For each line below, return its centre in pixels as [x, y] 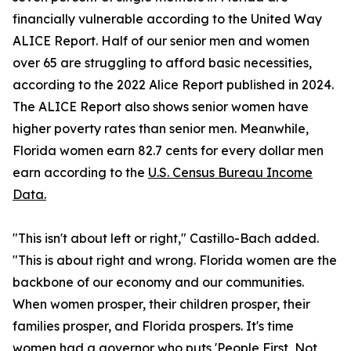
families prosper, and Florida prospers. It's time [153, 326]
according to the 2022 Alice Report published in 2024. [173, 85]
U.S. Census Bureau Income [230, 173]
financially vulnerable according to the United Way [167, 19]
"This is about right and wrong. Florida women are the [175, 261]
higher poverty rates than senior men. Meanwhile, [161, 129]
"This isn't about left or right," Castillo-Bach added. [166, 239]
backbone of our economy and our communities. [158, 282]
